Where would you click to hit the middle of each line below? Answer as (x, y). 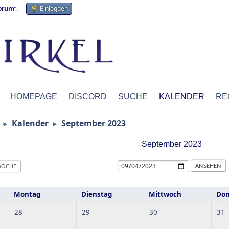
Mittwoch (165, 194)
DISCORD (88, 96)
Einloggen (54, 8)
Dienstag (97, 194)
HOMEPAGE (34, 96)
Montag (27, 194)
